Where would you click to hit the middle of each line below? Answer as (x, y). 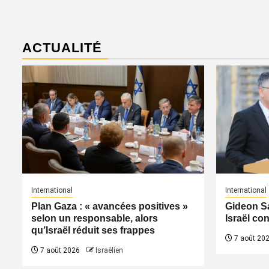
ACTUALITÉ (62, 48)
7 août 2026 (59, 250)
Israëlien (109, 250)
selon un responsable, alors (95, 218)
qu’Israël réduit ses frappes (93, 230)
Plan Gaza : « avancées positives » (110, 206)
